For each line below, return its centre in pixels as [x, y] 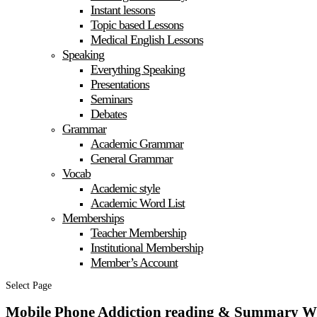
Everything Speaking [138, 69]
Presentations [120, 84]
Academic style [125, 188]
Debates [109, 114]
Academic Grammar [137, 144]
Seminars [111, 99]
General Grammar [132, 158]
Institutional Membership [147, 248]
